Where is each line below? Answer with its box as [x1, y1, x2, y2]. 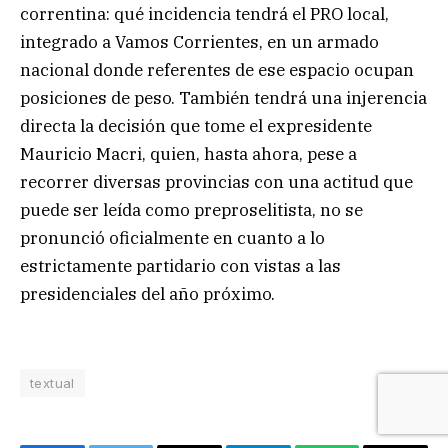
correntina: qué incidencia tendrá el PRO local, [20, 2, 389, 25]
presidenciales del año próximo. [20, 282, 275, 305]
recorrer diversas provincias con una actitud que [20, 170, 413, 193]
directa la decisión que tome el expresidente [20, 114, 372, 137]
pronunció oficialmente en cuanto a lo [20, 226, 325, 249]
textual [30, 374, 75, 391]
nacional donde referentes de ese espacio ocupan [20, 58, 414, 81]
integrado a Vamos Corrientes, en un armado [20, 30, 379, 53]
